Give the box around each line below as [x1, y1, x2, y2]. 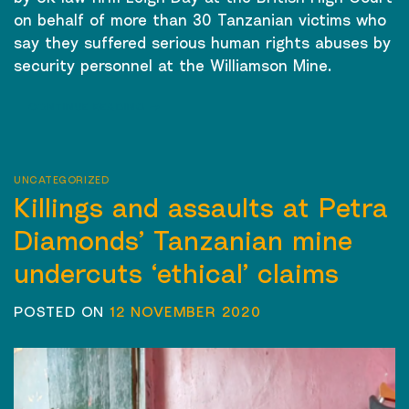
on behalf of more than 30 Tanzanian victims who [14, 10, 386, 30]
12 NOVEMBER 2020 [110, 301, 261, 320]
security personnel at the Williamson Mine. [14, 56, 331, 76]
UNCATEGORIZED [14, 173, 110, 187]
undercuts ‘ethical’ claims [14, 256, 339, 289]
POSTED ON [14, 301, 110, 320]
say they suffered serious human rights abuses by [14, 33, 391, 53]
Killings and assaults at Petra [14, 190, 388, 224]
